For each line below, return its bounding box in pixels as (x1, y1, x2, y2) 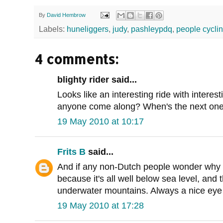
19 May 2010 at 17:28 (57, 201, 144, 211)
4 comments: (35, 51, 118, 68)
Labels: (39, 25, 67, 34)
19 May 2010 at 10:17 (57, 116, 144, 127)
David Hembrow (47, 11, 86, 18)
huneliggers (67, 25, 109, 34)
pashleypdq (131, 25, 172, 34)
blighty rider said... (57, 75, 137, 85)
